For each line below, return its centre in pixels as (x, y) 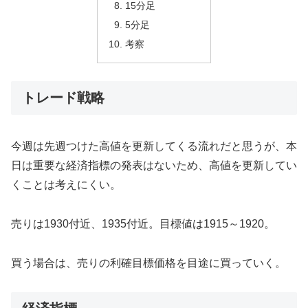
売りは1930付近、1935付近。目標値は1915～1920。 (143, 223)
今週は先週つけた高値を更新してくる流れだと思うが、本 (154, 146)
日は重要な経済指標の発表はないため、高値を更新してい (154, 166)
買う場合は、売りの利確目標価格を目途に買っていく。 (148, 263)
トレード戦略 (63, 97)
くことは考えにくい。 (66, 185)
